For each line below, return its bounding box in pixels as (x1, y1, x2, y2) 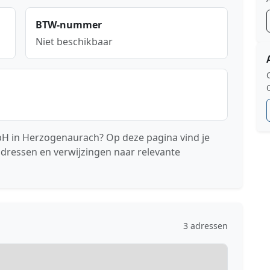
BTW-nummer (36, 18, 102, 32)
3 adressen (183, 219, 228, 231)
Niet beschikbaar (36, 35, 113, 49)
